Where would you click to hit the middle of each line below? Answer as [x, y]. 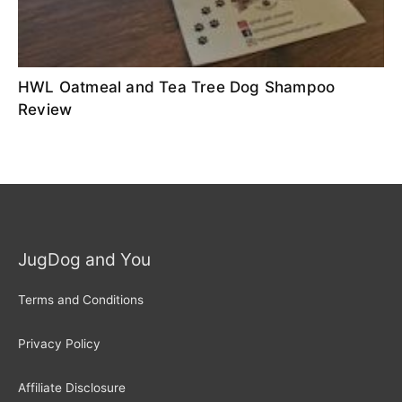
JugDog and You [84, 259]
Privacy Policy [59, 343]
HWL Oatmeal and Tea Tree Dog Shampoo [177, 87]
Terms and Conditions [81, 300]
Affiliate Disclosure [72, 387]
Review [45, 109]
